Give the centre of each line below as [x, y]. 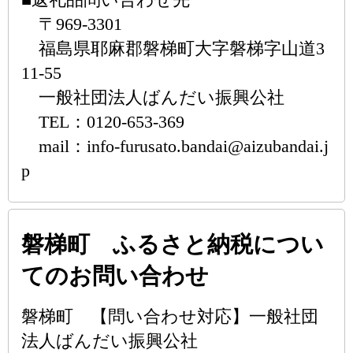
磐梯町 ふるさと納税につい [173, 244]
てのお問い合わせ [115, 276]
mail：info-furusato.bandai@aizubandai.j [175, 146]
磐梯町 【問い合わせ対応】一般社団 [170, 316]
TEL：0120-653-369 [103, 122]
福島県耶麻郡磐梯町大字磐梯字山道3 [173, 48]
